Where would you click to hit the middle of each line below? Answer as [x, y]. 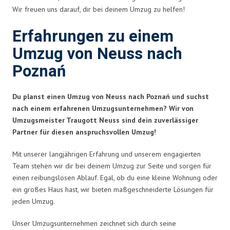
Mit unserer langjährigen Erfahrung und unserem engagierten [107, 154]
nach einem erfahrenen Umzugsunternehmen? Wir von [103, 108]
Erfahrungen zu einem [93, 36]
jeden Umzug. [34, 201]
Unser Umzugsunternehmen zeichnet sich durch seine [94, 223]
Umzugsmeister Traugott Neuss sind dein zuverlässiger [105, 120]
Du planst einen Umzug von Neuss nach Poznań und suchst [111, 96]
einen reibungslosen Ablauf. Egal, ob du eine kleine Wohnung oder [115, 177]
